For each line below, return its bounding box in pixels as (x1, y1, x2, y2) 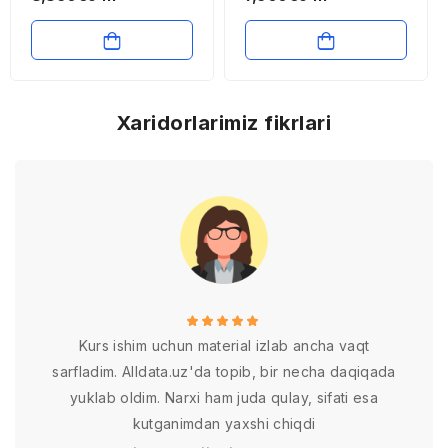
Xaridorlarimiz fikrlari (116, 111, 332, 135)
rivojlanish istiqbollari (31, 44, 177, 63)
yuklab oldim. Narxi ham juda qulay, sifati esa (69, 389, 379, 406)
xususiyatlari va (31, 23, 139, 42)
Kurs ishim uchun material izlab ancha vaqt (78, 337, 370, 354)
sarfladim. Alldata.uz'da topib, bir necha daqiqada (52, 363, 396, 380)
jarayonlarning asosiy (31, 2, 180, 21)
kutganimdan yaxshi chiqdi (132, 415, 316, 432)
